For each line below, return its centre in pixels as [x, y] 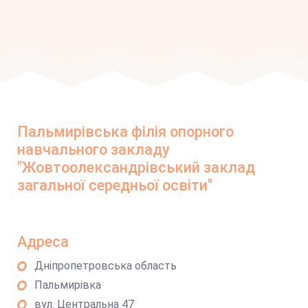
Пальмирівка [68, 285]
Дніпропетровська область [106, 266]
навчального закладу [93, 150]
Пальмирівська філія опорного [125, 132]
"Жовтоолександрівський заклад [136, 167]
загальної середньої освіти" [115, 185]
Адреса [43, 242]
